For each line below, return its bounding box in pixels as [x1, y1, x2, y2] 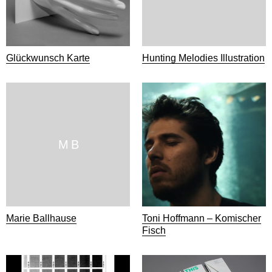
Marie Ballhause [6, 213, 76, 223]
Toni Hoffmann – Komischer [142, 213, 261, 223]
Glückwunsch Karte [6, 53, 90, 63]
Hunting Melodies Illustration [142, 53, 265, 63]
